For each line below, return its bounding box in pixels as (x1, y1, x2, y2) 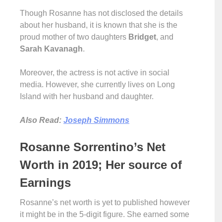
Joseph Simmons (63, 116, 129, 124)
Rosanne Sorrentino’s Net (20, 140, 166, 154)
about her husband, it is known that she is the (20, 21, 177, 29)
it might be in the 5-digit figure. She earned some (20, 210, 189, 219)
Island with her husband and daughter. (20, 92, 154, 101)
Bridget (126, 33, 156, 41)
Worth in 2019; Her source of (20, 158, 182, 171)
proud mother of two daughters (20, 33, 126, 41)
